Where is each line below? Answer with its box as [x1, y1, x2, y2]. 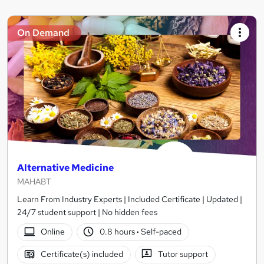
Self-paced [139, 226, 182, 237]
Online [40, 226, 65, 237]
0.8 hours [100, 226, 137, 237]
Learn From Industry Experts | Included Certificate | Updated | [17, 193, 242, 204]
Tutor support [158, 249, 209, 260]
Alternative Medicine [17, 161, 114, 174]
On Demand [17, 27, 70, 39]
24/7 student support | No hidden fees [17, 206, 157, 217]
